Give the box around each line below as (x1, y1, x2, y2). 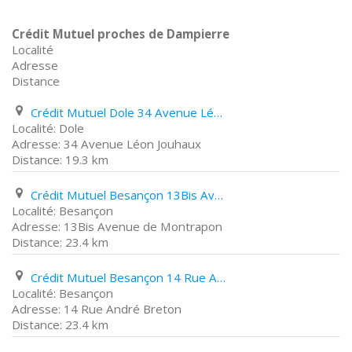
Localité (12, 42, 53, 57)
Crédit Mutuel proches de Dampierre (12, 26, 229, 42)
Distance (12, 73, 60, 89)
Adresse (12, 57, 58, 73)
